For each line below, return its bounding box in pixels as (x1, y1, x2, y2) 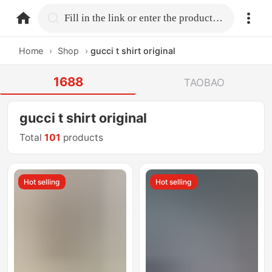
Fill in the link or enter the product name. (212, 12, 223, 24)
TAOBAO (183, 76, 225, 89)
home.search (64, 11, 127, 24)
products (61, 132, 104, 144)
